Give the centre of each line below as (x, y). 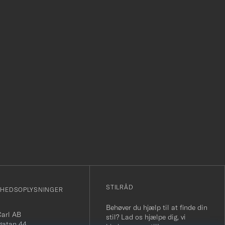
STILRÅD (120, 187)
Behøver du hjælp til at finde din (157, 208)
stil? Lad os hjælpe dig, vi (146, 217)
